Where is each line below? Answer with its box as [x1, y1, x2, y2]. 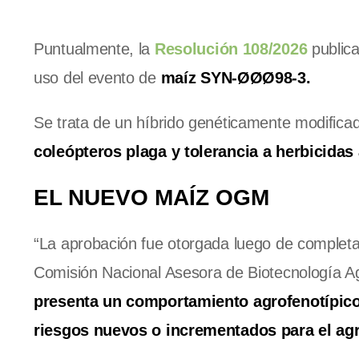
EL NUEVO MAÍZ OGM [34, 185, 269, 211]
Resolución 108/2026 [154, 40, 308, 58]
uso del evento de [34, 69, 161, 87]
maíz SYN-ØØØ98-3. [160, 69, 311, 87]
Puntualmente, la [34, 40, 155, 58]
